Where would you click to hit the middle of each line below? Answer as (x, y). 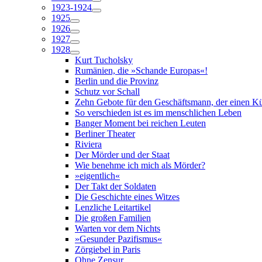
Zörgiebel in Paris (108, 249)
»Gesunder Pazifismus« (118, 239)
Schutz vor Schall (107, 92)
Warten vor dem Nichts (118, 228)
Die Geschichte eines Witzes (127, 197)
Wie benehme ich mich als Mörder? (140, 165)
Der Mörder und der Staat (122, 155)
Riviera (88, 144)
